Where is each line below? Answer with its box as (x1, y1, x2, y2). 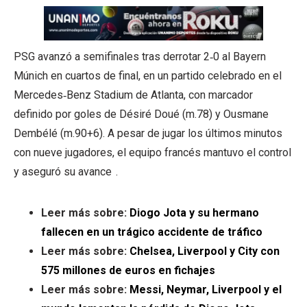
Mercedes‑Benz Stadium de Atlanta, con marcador (14, 88, 253, 101)
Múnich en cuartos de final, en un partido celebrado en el (14, 69, 282, 82)
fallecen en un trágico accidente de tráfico (41, 225, 262, 238)
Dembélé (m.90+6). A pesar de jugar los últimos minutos (14, 126, 282, 140)
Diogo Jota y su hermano (130, 206, 259, 219)
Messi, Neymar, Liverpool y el (130, 282, 282, 296)
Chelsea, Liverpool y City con (130, 244, 280, 258)
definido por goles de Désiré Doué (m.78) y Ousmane (14, 107, 269, 121)
